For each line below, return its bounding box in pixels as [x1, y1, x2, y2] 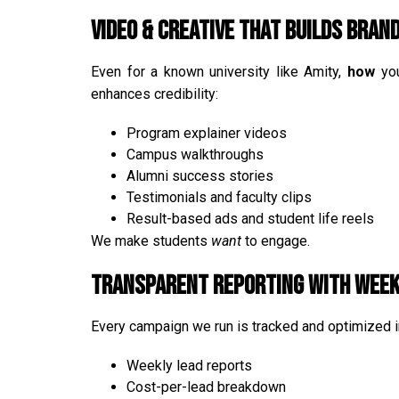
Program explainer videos [126, 124, 287, 142]
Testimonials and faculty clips [126, 188, 312, 206]
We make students [91, 232, 211, 249]
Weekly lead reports [126, 356, 252, 374]
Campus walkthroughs [126, 145, 264, 163]
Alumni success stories [126, 167, 273, 184]
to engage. [241, 232, 310, 249]
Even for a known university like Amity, [91, 62, 347, 80]
